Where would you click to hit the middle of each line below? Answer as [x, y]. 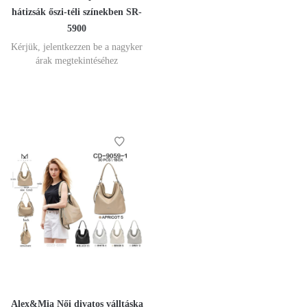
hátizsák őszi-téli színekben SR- [77, 12]
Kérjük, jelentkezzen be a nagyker [77, 47]
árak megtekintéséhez [77, 61]
